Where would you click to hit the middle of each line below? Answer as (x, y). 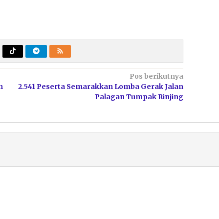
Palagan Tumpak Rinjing (139, 97)
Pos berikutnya (156, 76)
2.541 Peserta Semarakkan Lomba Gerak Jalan (100, 86)
